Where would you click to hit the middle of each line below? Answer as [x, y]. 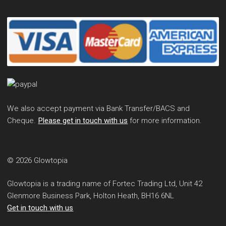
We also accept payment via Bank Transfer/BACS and [99, 108]
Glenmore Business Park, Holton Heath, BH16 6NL [91, 195]
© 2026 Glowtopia [38, 161]
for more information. [165, 120]
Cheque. [23, 120]
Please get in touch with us [83, 120]
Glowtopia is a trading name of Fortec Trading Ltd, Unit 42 [105, 183]
